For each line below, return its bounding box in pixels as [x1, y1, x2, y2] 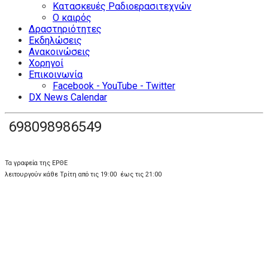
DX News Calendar [29, 92, 107, 103]
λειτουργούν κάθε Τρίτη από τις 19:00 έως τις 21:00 [5, 170, 162, 178]
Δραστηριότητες [29, 23, 102, 35]
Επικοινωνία [29, 69, 83, 80]
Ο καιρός [53, 12, 92, 23]
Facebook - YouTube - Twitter [53, 80, 175, 92]
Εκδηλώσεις [29, 35, 82, 46]
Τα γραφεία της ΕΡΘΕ [5, 159, 69, 167]
